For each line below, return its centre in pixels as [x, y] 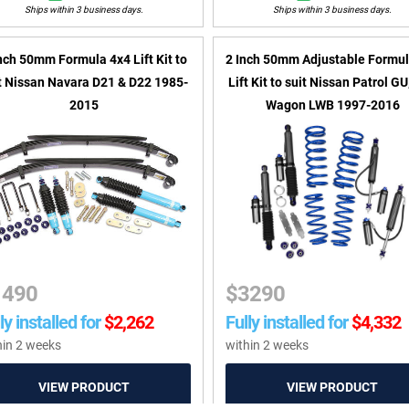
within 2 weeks [267, 346]
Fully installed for [287, 323]
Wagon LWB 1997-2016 [332, 105]
